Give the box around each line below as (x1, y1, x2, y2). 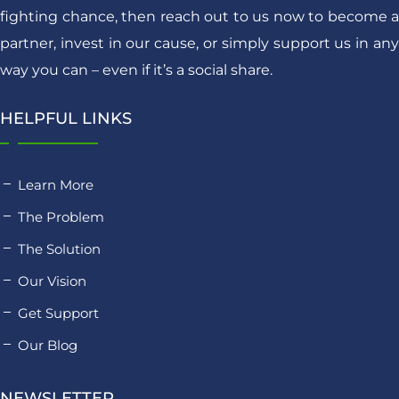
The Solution (18, 240, 101, 257)
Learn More (18, 175, 94, 193)
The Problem (18, 208, 104, 225)
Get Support (18, 304, 99, 322)
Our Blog (18, 336, 77, 354)
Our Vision (18, 272, 86, 289)
